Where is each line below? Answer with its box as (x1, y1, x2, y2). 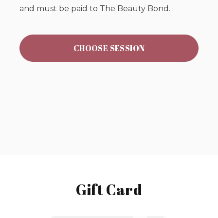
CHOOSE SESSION (73, 43, 145, 54)
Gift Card (75, 180, 143, 200)
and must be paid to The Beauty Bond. (19, 4, 170, 13)
